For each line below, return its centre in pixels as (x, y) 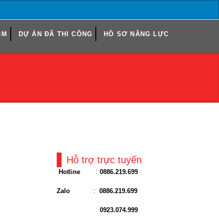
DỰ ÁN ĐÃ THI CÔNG (55, 34)
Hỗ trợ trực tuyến (104, 160)
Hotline (69, 172)
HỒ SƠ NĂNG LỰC (136, 34)
